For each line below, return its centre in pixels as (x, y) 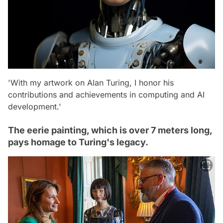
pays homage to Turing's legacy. (78, 142)
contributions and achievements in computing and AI (106, 95)
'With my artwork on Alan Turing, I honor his (91, 83)
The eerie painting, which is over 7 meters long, (110, 130)
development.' (35, 107)
